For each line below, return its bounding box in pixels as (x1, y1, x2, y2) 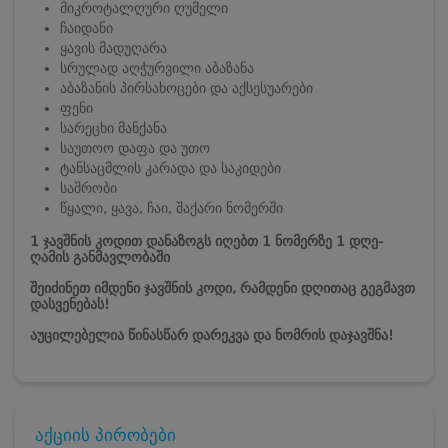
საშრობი (60, 179, 117, 196)
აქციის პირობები (35, 424, 176, 445)
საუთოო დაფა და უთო (60, 139, 210, 156)
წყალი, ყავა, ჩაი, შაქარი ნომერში (60, 199, 283, 216)
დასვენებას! (30, 295, 110, 312)
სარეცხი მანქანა (60, 119, 167, 136)
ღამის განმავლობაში (30, 248, 170, 265)
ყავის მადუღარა (60, 39, 167, 56)
